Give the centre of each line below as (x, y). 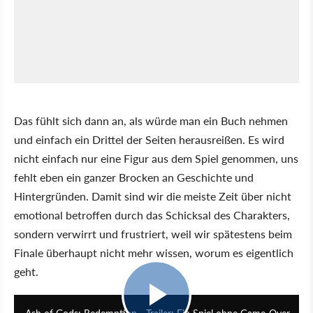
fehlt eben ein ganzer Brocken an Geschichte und (134, 177)
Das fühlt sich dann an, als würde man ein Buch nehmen (151, 120)
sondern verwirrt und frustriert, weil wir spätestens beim (153, 233)
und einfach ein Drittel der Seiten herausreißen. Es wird (149, 139)
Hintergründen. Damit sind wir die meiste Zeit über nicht (153, 196)
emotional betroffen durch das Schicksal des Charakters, (152, 214)
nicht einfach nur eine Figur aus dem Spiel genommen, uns (156, 158)
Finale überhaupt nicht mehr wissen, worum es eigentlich (154, 252)
